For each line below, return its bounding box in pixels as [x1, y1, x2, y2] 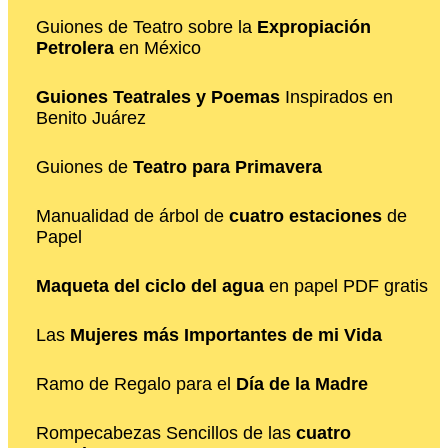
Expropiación [257, 16, 371, 37]
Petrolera [36, 37, 114, 58]
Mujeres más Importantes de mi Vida [70, 324, 382, 345]
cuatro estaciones [229, 205, 382, 226]
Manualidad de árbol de [36, 205, 229, 226]
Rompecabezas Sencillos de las [36, 422, 296, 443]
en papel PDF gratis [264, 275, 428, 296]
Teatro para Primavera [133, 156, 322, 177]
